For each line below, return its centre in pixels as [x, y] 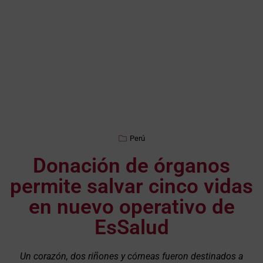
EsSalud [131, 228]
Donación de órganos [131, 166]
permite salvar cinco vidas [131, 187]
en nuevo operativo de [131, 207]
